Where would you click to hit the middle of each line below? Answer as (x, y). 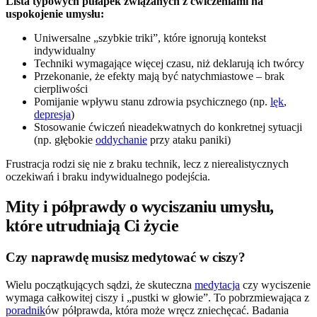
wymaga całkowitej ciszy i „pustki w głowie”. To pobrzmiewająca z (157, 297)
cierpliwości (61, 89)
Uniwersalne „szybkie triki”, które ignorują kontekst (150, 38)
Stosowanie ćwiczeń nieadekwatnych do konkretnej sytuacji (168, 127)
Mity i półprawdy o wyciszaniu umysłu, (140, 207)
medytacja (217, 284)
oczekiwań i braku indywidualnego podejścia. (108, 177)
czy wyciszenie (275, 284)
